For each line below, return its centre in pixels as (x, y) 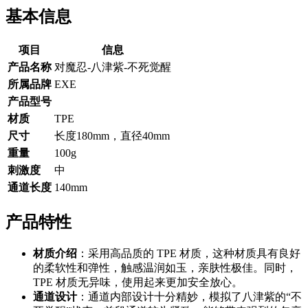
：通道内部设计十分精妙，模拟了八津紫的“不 (189, 297)
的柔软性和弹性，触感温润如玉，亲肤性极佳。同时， (165, 268)
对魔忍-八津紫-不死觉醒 (113, 67)
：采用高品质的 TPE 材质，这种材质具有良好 (189, 254)
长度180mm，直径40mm (112, 136)
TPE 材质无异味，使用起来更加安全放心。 (138, 283)
